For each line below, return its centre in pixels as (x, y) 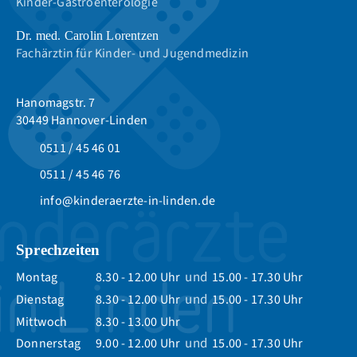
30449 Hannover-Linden (82, 120)
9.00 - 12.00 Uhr (139, 343)
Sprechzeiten (58, 249)
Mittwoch (42, 322)
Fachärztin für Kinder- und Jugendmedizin (132, 53)
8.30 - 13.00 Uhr (138, 322)
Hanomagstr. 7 (56, 102)
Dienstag (40, 299)
